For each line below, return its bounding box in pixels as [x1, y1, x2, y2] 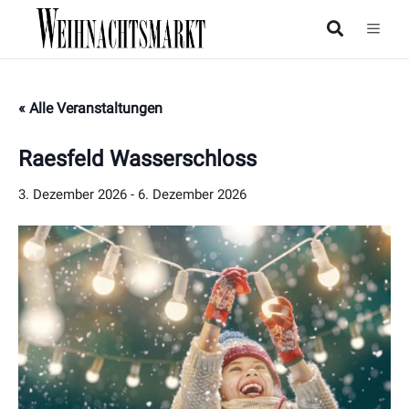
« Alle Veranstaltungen [18, 100, 163, 118]
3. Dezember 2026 [18, 186, 127, 204]
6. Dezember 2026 [138, 186, 246, 204]
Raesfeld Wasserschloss [18, 146, 257, 173]
